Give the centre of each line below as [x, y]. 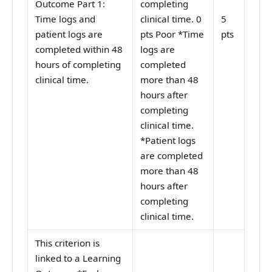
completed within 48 [79, 49]
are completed [172, 156]
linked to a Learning [78, 258]
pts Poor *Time [172, 34]
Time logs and [66, 19]
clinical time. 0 [171, 19]
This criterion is [68, 243]
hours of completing [78, 65]
